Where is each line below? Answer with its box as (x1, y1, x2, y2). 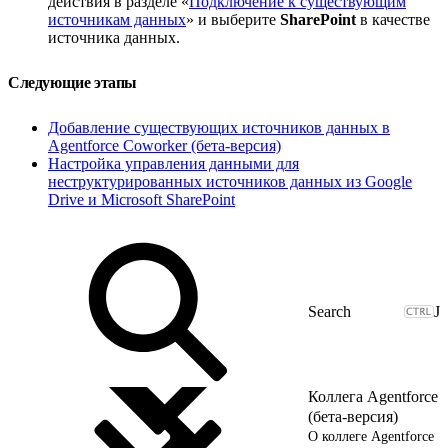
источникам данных (48, 10, 186, 28)
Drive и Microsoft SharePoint (48, 190, 235, 208)
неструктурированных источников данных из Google (48, 172, 412, 190)
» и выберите (186, 10, 280, 28)
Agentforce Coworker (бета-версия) (48, 136, 281, 154)
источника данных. (48, 28, 180, 46)
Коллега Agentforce (308, 387, 438, 405)
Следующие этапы (8, 73, 141, 91)
